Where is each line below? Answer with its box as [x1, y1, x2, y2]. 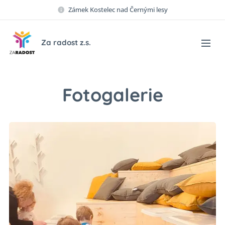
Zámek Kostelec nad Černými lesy [68, 5, 168, 14]
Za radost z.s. [41, 38, 91, 47]
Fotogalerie [62, 83, 163, 106]
